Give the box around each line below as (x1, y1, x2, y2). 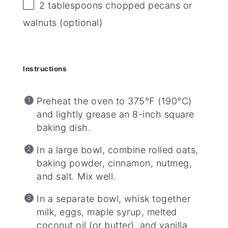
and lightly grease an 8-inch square (37, 108, 194, 120)
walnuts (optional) (23, 17, 103, 28)
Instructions (23, 64, 67, 73)
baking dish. (37, 122, 91, 133)
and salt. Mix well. (37, 170, 116, 182)
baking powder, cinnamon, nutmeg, (37, 157, 192, 168)
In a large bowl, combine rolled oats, (37, 144, 198, 155)
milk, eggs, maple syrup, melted (37, 206, 177, 217)
